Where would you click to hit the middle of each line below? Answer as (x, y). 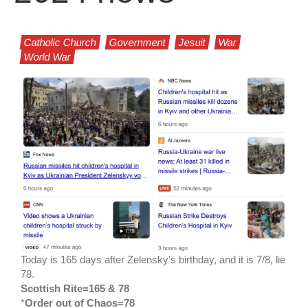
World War (47, 57)
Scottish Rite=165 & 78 (75, 289)
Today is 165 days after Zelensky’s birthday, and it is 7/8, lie (153, 260)
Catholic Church (60, 43)
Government (137, 43)
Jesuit (192, 43)
